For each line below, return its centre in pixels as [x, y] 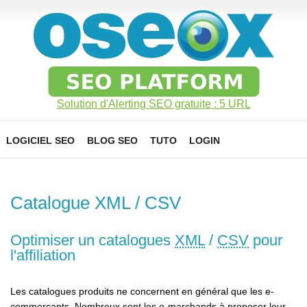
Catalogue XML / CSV [96, 203]
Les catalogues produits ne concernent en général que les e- [142, 291]
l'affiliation [43, 255]
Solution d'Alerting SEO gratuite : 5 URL [153, 104]
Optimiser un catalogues [93, 240]
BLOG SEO [112, 140]
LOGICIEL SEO [40, 140]
